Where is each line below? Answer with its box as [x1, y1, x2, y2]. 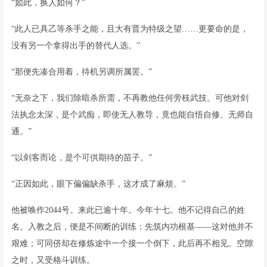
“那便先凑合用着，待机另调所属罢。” [11, 67, 152, 76]
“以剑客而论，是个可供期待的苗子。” [11, 153, 152, 162]
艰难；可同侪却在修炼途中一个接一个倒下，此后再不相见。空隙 [11, 238, 253, 248]
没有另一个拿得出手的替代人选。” [11, 41, 140, 50]
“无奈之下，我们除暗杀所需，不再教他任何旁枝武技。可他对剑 [11, 93, 249, 103]
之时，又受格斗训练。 [11, 255, 95, 265]
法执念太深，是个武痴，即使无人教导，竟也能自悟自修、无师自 [11, 110, 253, 119]
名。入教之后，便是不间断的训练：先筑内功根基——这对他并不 [11, 222, 253, 231]
